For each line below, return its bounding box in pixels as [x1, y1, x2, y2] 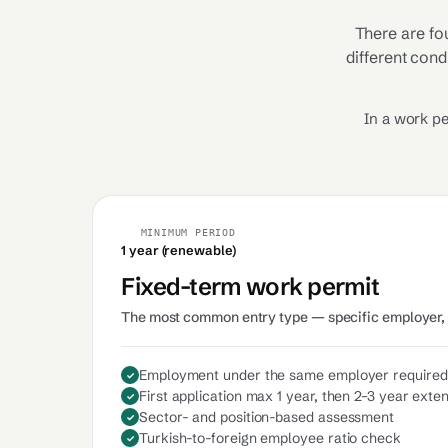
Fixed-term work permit [121, 272, 380, 301]
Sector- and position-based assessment [139, 408, 395, 426]
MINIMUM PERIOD [140, 227, 236, 238]
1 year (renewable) [121, 242, 236, 258]
